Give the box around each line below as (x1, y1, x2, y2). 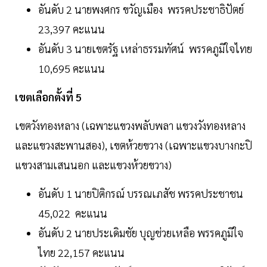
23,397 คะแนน (38, 22, 105, 36)
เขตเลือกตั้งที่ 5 (15, 90, 82, 104)
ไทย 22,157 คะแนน (38, 246, 125, 260)
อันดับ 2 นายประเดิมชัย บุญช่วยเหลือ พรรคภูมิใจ (38, 226, 243, 240)
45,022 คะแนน (38, 206, 107, 221)
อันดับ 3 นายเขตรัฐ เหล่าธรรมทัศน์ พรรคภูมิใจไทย (38, 42, 252, 56)
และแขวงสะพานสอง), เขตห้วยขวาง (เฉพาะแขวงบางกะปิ (15, 138, 252, 153)
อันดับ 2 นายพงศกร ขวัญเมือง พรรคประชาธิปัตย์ (38, 2, 244, 17)
